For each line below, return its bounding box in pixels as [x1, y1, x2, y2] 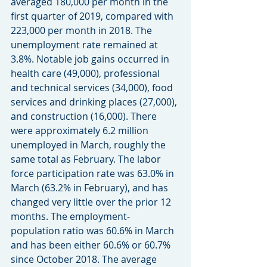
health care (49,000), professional [11, 66, 162, 80]
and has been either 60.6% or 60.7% [11, 238, 173, 252]
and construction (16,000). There [11, 109, 159, 123]
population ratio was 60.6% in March [11, 223, 176, 237]
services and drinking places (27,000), [11, 95, 179, 108]
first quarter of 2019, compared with [11, 9, 176, 23]
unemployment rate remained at [11, 38, 160, 51]
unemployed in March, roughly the [11, 138, 168, 151]
